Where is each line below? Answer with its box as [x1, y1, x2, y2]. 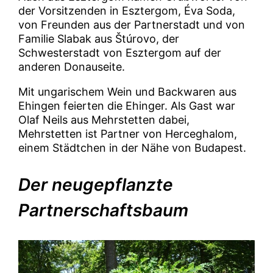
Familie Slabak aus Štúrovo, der [18, 32, 180, 46]
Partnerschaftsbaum [18, 200, 189, 221]
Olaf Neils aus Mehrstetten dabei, [18, 113, 190, 127]
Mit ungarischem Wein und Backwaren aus [18, 85, 237, 99]
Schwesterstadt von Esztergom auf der [18, 46, 222, 60]
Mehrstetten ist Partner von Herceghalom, [18, 127, 238, 141]
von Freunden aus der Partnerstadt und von [18, 18, 246, 32]
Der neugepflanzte [18, 174, 174, 196]
